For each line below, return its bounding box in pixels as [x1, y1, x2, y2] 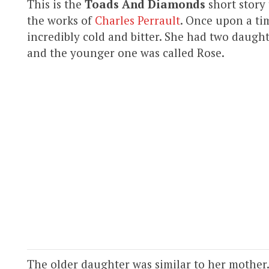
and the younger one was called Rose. [27, 44, 225, 60]
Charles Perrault [95, 12, 180, 28]
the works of [27, 12, 95, 28]
